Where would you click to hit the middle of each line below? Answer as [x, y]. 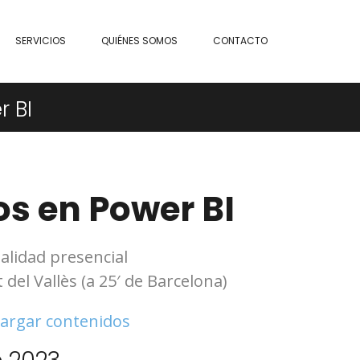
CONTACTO [240, 41]
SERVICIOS [41, 41]
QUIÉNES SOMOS [139, 41]
